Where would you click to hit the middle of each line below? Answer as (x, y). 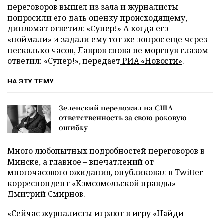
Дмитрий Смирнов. (46, 194)
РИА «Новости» (151, 61)
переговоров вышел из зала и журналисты (93, 7)
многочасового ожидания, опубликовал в (91, 173)
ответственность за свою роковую (123, 118)
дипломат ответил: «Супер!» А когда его (88, 29)
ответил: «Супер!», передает (64, 61)
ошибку (73, 127)
